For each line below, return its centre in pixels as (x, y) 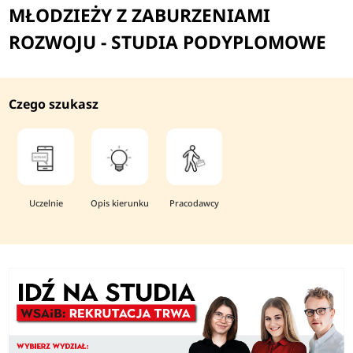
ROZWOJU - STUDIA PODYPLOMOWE (168, 42)
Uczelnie (46, 203)
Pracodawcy (194, 203)
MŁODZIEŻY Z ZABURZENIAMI (140, 15)
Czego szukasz (54, 104)
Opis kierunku (120, 203)
